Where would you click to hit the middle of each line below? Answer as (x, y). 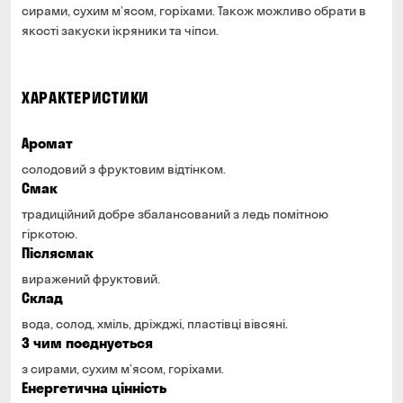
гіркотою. (49, 234)
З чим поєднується (87, 343)
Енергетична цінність (94, 388)
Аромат (47, 143)
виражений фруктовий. (91, 279)
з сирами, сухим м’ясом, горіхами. (123, 369)
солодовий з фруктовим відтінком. (124, 169)
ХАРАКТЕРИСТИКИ (86, 98)
